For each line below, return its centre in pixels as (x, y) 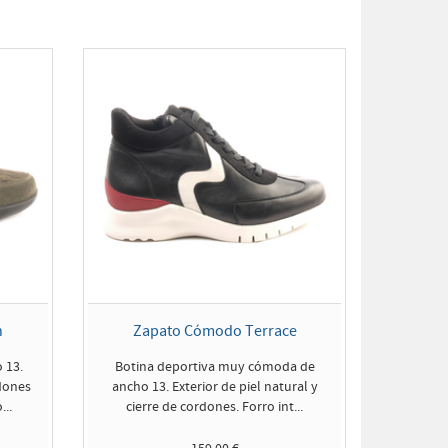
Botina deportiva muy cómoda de (214, 367)
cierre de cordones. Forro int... (215, 407)
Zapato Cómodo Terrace (214, 331)
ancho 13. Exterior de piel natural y (214, 387)
